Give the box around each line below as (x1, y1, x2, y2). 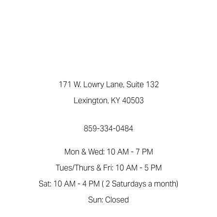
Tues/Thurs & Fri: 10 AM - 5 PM (55, 163, 162, 173)
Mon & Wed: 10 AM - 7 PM (64, 147, 153, 157)
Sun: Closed (88, 195, 129, 205)
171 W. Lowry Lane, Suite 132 (58, 79, 159, 90)
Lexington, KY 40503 (73, 95, 144, 106)
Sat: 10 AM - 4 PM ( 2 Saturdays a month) (39, 179, 178, 189)
